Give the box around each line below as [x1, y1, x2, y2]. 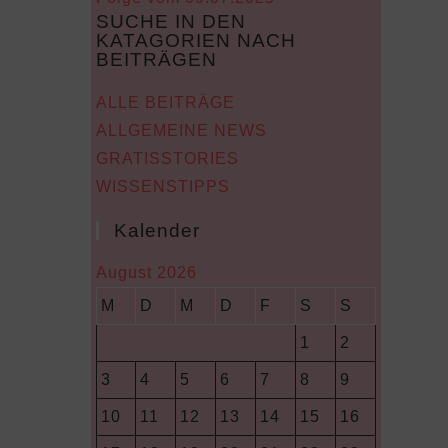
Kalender [113, 220, 200, 241]
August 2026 [95, 264, 197, 281]
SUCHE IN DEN [95, 11, 246, 32]
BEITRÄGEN [95, 49, 217, 70]
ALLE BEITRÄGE [95, 94, 235, 111]
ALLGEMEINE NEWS [95, 122, 267, 139]
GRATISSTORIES [95, 150, 239, 167]
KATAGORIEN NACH [95, 30, 296, 51]
